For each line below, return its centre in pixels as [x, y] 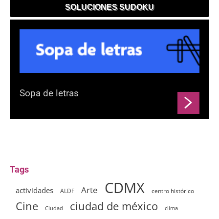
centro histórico [173, 191]
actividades [34, 190]
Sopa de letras [49, 93]
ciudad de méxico [114, 206]
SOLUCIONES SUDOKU [109, 7]
